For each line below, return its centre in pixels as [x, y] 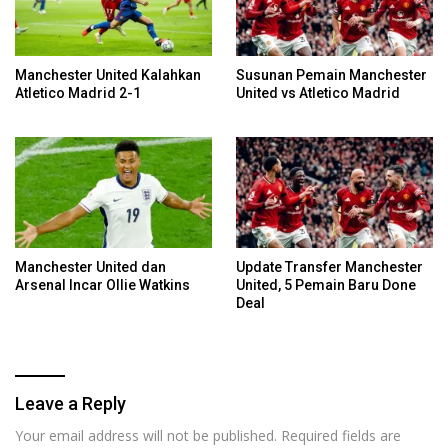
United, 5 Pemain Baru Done [326, 284]
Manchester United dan [90, 266]
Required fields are [341, 435]
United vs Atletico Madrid [318, 93]
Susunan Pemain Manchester [331, 75]
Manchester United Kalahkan [108, 75]
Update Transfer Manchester [329, 266]
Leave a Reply [70, 403]
